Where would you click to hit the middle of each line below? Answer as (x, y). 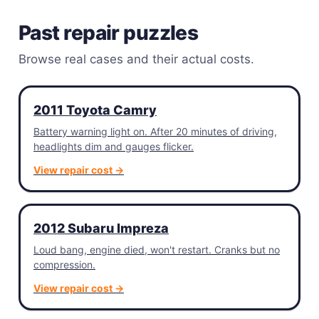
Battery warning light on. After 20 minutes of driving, (155, 131)
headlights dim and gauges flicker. (114, 146)
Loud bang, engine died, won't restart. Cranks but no (157, 250)
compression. (64, 265)
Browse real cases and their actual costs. (136, 59)
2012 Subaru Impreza (101, 228)
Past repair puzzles (109, 33)
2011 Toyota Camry (95, 110)
